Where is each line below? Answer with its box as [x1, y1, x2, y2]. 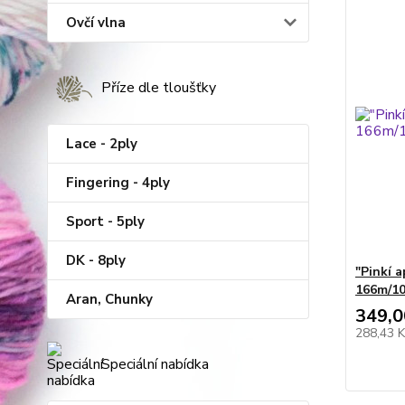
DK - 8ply [66, 251, 126, 269]
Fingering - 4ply [66, 174, 170, 192]
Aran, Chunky [66, 290, 153, 308]
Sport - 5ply [66, 212, 145, 231]
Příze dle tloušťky [101, 78, 216, 98]
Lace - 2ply [66, 135, 137, 153]
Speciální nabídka [101, 354, 209, 374]
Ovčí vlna [66, 14, 126, 32]
